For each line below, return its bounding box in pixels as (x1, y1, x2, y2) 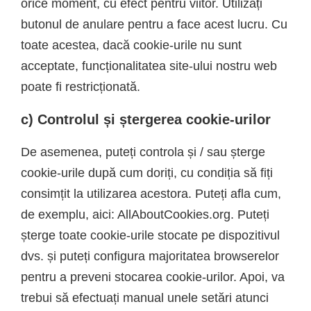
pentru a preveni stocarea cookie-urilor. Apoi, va (21, 269, 285, 284)
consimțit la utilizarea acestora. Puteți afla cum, (21, 186, 281, 201)
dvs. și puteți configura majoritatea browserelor (21, 249, 279, 263)
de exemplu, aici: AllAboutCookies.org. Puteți (21, 207, 269, 221)
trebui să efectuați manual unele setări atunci (21, 290, 269, 305)
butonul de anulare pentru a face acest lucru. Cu (21, 17, 287, 31)
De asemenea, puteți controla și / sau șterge (21, 144, 265, 159)
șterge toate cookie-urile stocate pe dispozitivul (21, 228, 280, 242)
